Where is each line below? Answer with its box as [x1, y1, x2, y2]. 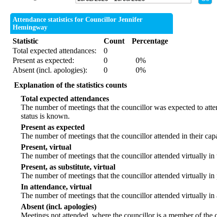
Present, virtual [21, 143, 72, 152]
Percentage [132, 37, 169, 46]
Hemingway [13, 24, 48, 31]
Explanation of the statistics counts [14, 81, 127, 90]
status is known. [21, 112, 70, 121]
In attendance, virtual [21, 183, 92, 191]
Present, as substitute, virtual [21, 163, 116, 171]
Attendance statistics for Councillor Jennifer [13, 16, 143, 24]
